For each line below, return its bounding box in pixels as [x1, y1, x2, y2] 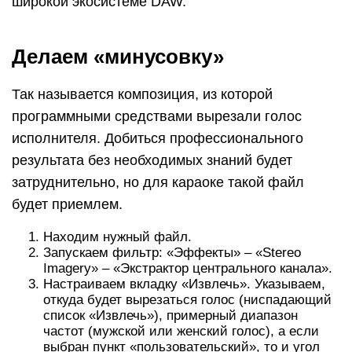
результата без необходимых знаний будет [12, 152, 292, 168]
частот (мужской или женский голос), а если [43, 323, 319, 339]
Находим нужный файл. [43, 229, 192, 244]
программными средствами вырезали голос [12, 108, 302, 124]
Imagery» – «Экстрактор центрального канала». [43, 260, 332, 276]
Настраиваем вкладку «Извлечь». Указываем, [43, 276, 325, 291]
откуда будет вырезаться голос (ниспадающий [43, 291, 332, 307]
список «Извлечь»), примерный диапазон [43, 307, 298, 323]
